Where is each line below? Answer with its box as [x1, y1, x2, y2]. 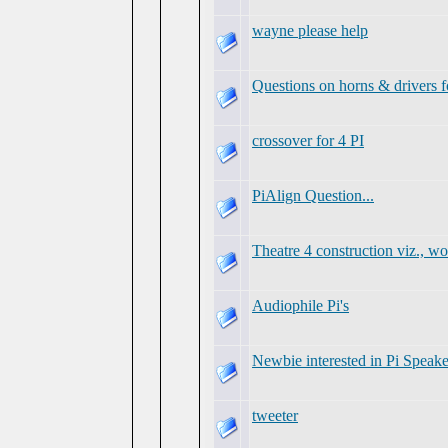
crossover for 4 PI [252, 132, 364, 149]
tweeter [252, 407, 298, 424]
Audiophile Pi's [252, 297, 349, 314]
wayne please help [252, 22, 368, 39]
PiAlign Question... [252, 187, 374, 204]
